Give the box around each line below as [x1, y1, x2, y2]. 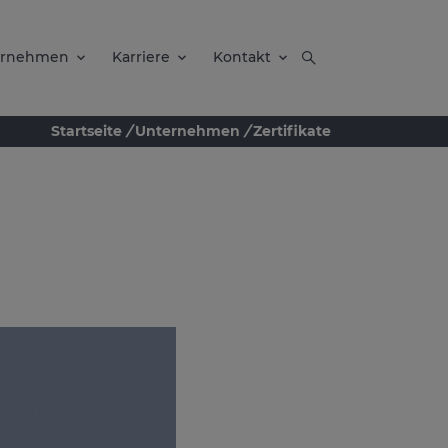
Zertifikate [253, 121, 331, 140]
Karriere [112, 48, 170, 66]
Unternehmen [135, 121, 240, 140]
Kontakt [213, 48, 271, 66]
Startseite [51, 121, 122, 140]
